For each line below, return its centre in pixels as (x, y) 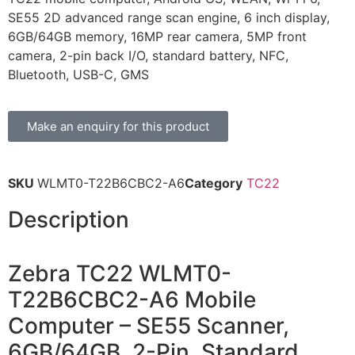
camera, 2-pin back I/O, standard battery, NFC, (148, 55)
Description (69, 220)
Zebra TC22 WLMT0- (120, 274)
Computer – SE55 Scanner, (149, 326)
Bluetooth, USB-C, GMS (78, 74)
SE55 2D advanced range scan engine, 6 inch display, (169, 17)
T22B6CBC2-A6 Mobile (132, 300)
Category (214, 183)
